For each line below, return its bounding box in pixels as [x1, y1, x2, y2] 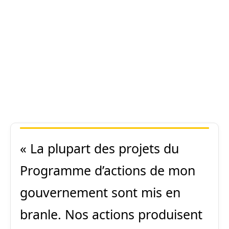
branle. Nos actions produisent [20, 205, 202, 223]
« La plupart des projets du [20, 140, 179, 157]
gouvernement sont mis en [20, 184, 180, 201]
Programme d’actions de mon [20, 162, 195, 179]
